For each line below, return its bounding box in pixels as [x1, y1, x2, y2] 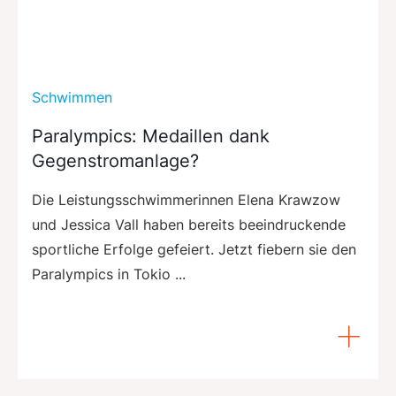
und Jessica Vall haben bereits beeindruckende [32, 215, 346, 233]
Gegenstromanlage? [32, 149, 199, 171]
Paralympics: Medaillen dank [32, 125, 270, 147]
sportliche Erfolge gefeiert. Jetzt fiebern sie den [32, 240, 356, 258]
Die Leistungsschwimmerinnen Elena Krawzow [32, 190, 340, 209]
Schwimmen [32, 88, 112, 106]
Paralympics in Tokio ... [32, 264, 186, 283]
